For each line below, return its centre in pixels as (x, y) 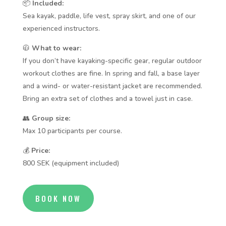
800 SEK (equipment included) (71, 163)
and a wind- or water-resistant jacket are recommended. (112, 86)
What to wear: (56, 48)
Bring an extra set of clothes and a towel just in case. (107, 99)
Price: (40, 151)
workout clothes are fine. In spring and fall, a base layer (111, 74)
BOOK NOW (58, 198)
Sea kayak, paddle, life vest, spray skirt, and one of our (109, 16)
